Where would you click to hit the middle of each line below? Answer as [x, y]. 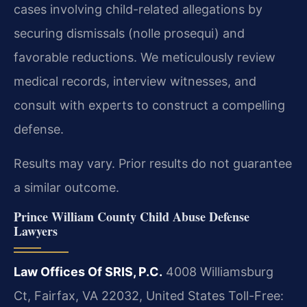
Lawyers [36, 231]
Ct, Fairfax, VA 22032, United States [119, 295]
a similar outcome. [66, 187]
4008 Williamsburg [218, 271]
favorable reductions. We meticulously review [145, 57]
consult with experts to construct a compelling [149, 105]
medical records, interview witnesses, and [135, 81]
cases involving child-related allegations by [138, 9]
